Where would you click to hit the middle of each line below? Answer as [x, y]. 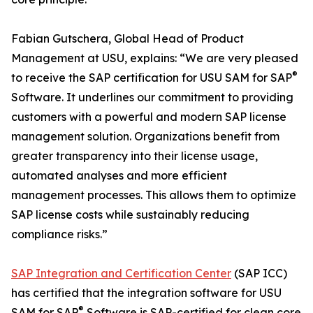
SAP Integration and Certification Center [121, 274]
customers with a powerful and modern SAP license [149, 117]
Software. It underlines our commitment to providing [152, 97]
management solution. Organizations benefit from [145, 137]
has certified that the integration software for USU [146, 293]
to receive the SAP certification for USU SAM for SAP [152, 78]
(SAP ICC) [259, 274]
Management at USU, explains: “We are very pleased [155, 58]
